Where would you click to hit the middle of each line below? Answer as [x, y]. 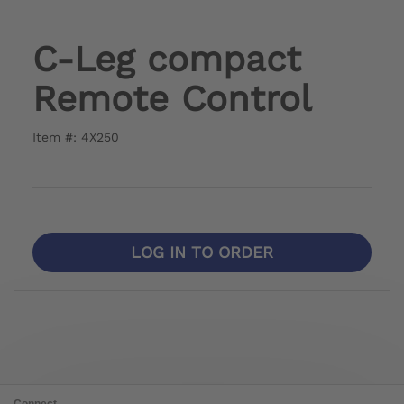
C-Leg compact [167, 59]
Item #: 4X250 [76, 137]
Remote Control [172, 98]
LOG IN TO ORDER [202, 252]
